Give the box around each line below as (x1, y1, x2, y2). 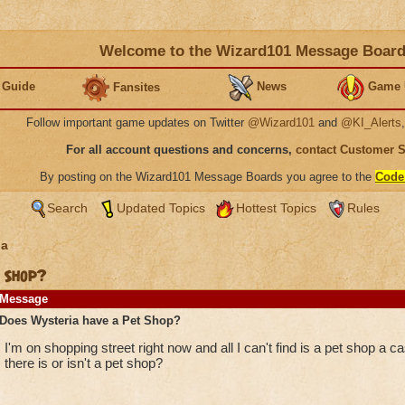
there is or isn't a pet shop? (4, 355, 163, 371)
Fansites (113, 80, 160, 94)
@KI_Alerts (341, 116, 401, 129)
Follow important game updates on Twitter (26, 116, 248, 129)
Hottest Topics (235, 201, 316, 215)
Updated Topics (116, 201, 205, 215)
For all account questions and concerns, (66, 143, 296, 156)
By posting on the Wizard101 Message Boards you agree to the (40, 170, 375, 184)
